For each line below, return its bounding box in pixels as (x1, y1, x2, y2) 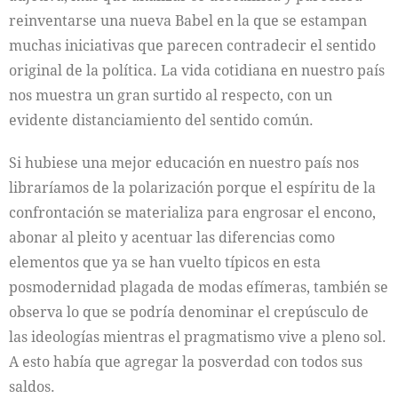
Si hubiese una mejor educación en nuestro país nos (9, 153, 359, 172)
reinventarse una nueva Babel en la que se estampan (9, 11, 367, 30)
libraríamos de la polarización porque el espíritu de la (9, 178, 376, 197)
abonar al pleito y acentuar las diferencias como (9, 227, 335, 247)
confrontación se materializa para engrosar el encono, (9, 203, 376, 222)
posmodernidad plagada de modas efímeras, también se (9, 277, 388, 297)
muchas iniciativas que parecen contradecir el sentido (9, 36, 376, 55)
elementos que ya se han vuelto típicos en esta (9, 252, 321, 272)
